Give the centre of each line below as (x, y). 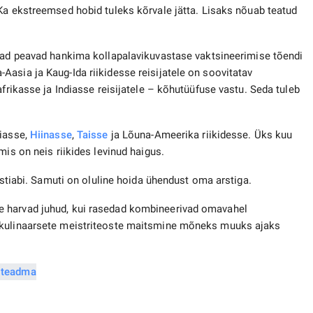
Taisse (92, 135)
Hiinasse (51, 135)
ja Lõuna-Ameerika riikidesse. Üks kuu (200, 135)
